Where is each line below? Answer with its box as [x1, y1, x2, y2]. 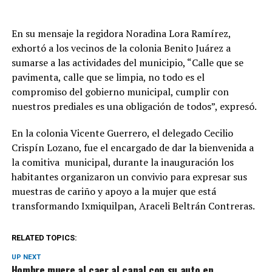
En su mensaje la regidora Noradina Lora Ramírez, [11, 27, 231, 40]
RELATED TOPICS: [11, 233, 77, 242]
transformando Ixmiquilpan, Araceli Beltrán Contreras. [11, 199, 255, 212]
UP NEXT [11, 253, 41, 261]
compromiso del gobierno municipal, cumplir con [11, 85, 229, 98]
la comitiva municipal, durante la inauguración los [11, 155, 234, 169]
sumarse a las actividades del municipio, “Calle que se [11, 56, 243, 69]
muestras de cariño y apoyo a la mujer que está [11, 185, 216, 198]
